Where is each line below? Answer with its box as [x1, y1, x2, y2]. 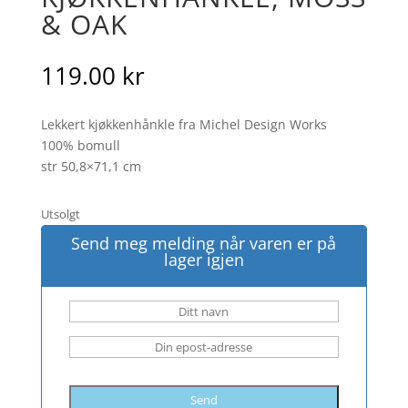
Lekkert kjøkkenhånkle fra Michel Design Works [40, 116, 327, 134]
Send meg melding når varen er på [71, 232, 337, 255]
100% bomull [40, 137, 120, 155]
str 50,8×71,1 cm [40, 158, 141, 176]
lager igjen [163, 249, 244, 271]
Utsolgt [40, 206, 80, 223]
